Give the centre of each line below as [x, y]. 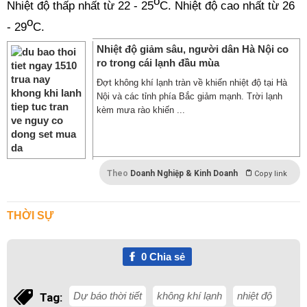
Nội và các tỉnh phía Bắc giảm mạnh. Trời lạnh [189, 96]
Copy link [271, 173]
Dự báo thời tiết [108, 295]
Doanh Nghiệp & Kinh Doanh [184, 173]
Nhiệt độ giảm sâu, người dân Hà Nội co [193, 49]
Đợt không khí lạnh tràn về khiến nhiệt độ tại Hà [192, 82]
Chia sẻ [165, 256]
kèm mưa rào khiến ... [141, 110]
